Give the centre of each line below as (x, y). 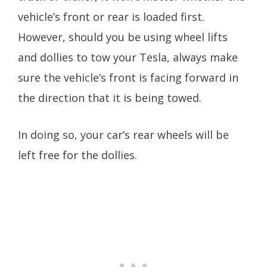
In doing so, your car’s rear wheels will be (123, 135)
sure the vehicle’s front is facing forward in (128, 77)
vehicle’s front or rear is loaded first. (111, 16)
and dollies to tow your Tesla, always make (128, 57)
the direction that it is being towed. (111, 97)
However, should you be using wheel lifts (123, 37)
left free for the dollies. (80, 155)
